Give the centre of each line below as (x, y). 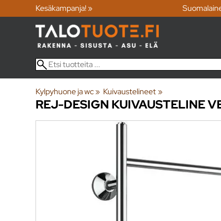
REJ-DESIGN (72, 104)
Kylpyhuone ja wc (65, 91)
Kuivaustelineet (130, 91)
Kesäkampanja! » (64, 8)
